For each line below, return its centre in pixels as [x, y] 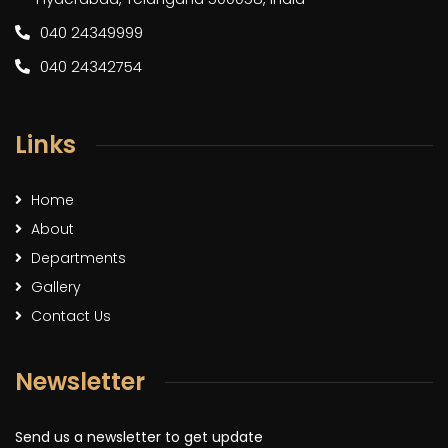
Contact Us [71, 316]
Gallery [56, 287]
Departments [78, 258]
